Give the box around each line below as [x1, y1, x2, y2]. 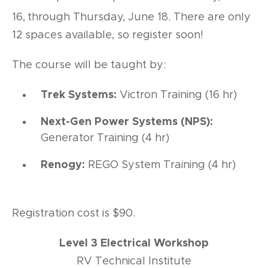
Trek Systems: [41, 90, 117, 101]
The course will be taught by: [12, 59, 166, 71]
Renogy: [41, 160, 86, 171]
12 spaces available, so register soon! [12, 29, 206, 41]
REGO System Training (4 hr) [85, 160, 236, 171]
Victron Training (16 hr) [117, 90, 237, 101]
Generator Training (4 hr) [41, 133, 170, 144]
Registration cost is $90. [12, 208, 135, 220]
